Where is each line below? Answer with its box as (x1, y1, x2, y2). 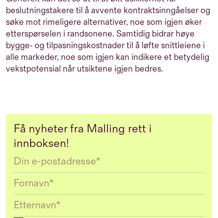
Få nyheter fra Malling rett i (14, 122, 152, 136)
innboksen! (14, 136, 69, 151)
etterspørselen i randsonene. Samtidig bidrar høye (6, 29, 195, 39)
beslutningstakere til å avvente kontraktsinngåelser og (6, 5, 210, 16)
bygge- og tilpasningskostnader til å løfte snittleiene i (6, 40, 205, 51)
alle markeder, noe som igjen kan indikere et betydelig (6, 52, 209, 63)
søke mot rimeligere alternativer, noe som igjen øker (6, 17, 202, 28)
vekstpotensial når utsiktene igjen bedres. (6, 64, 165, 74)
